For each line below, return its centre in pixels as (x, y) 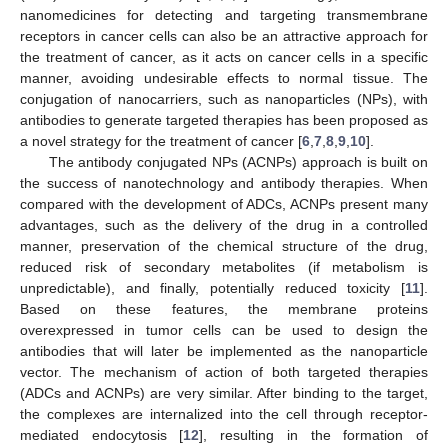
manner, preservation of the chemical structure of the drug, (224, 245)
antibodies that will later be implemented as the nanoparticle (224, 350)
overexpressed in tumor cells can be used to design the (224, 329)
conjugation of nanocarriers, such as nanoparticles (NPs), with (224, 98)
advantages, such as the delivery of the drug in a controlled (224, 224)
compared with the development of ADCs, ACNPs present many (224, 203)
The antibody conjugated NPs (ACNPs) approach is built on (238, 161)
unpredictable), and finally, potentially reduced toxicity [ (212, 287)
